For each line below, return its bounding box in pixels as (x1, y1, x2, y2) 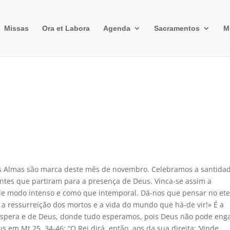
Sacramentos (154, 24, 200, 32)
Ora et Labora (42, 24, 90, 32)
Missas (4, 24, 29, 32)
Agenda (103, 24, 130, 32)
